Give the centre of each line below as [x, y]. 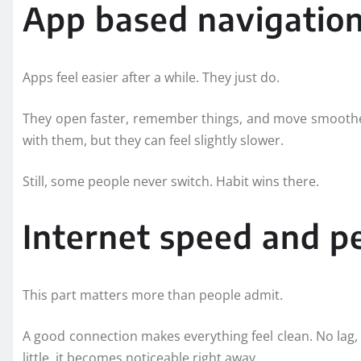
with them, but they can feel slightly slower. [153, 140]
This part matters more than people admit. [153, 295]
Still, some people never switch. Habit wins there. [171, 181]
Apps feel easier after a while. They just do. [151, 77]
